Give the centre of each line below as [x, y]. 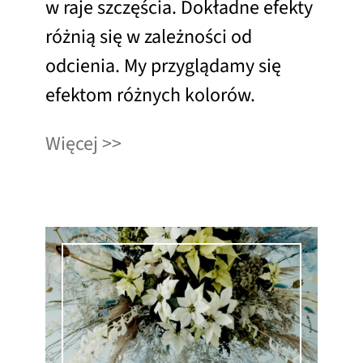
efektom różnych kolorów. [150, 96]
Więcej [72, 144]
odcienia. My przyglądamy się [163, 66]
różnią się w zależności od [149, 37]
